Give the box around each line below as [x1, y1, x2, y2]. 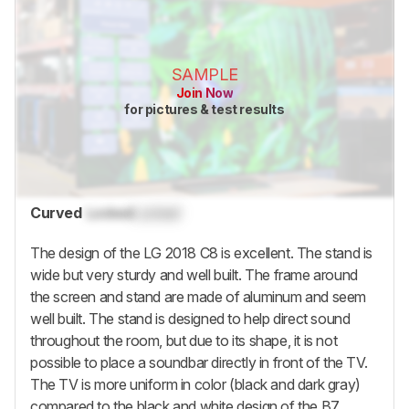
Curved [30, 203, 82, 222]
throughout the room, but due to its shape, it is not [30, 330, 338, 350]
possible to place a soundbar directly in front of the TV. [30, 352, 368, 372]
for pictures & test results [124, 101, 285, 118]
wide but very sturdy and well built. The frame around [30, 265, 358, 284]
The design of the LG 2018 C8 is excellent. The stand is [30, 243, 373, 262]
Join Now [175, 85, 234, 101]
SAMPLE [171, 65, 238, 85]
